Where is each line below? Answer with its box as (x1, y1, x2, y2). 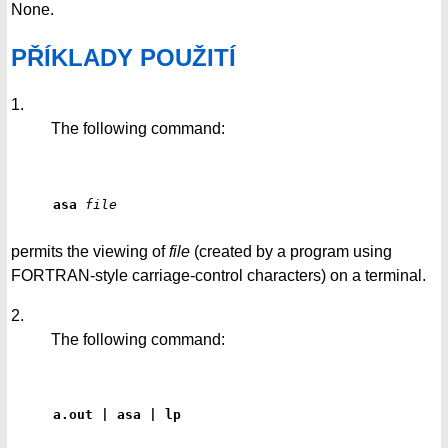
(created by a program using (190, 242, 392, 260)
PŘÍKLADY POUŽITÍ (11, 44, 236, 72)
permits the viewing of (11, 242, 169, 260)
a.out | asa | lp (53, 407, 182, 423)
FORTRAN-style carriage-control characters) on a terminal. (11, 266, 426, 284)
